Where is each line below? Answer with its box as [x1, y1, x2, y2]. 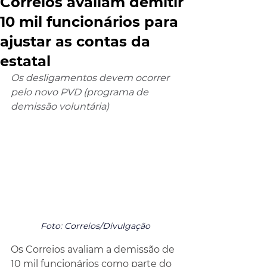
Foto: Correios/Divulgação [41, 221, 150, 231]
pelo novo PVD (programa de [11, 86, 151, 98]
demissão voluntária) [11, 101, 109, 112]
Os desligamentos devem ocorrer [11, 72, 172, 83]
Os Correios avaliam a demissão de [11, 244, 177, 255]
